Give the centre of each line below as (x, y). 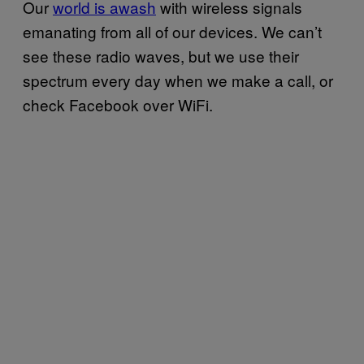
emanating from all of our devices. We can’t (172, 31)
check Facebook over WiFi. (118, 104)
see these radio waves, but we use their (161, 55)
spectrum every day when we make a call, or (178, 80)
